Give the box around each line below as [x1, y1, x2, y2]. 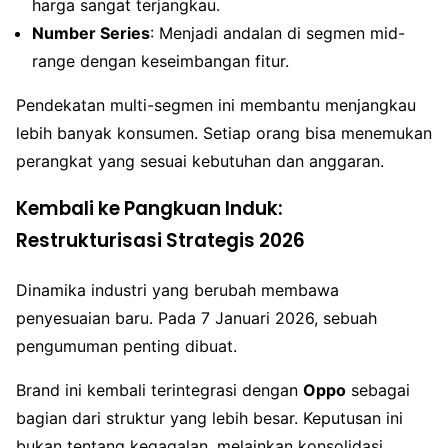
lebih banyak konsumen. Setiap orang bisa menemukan [16, 122, 432, 143]
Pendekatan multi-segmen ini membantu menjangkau [16, 94, 416, 115]
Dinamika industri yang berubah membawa [16, 280, 339, 301]
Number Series [32, 22, 150, 43]
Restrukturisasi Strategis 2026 [16, 227, 305, 255]
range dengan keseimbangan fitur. [32, 50, 289, 71]
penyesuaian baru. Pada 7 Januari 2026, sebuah [16, 308, 377, 329]
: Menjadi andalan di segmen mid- [150, 22, 405, 43]
